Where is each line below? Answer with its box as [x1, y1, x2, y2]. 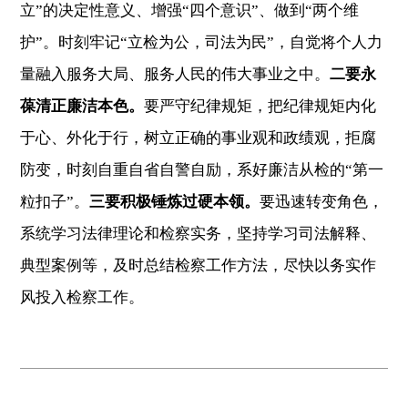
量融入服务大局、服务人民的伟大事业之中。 [20, 65, 331, 83]
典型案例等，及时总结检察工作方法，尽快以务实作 [20, 256, 377, 274]
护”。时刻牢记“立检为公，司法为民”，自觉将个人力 [20, 33, 383, 51]
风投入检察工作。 [20, 288, 145, 306]
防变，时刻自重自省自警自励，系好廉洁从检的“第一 [20, 160, 384, 178]
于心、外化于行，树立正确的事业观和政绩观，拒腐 [20, 128, 377, 147]
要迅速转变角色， [260, 192, 384, 210]
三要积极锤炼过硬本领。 [89, 192, 260, 210]
